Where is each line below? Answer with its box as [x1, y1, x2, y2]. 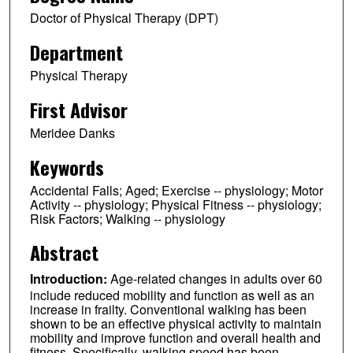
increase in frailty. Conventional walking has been [29, 300, 307, 319]
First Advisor [29, 95, 128, 124]
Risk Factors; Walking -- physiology [29, 209, 225, 228]
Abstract [29, 238, 98, 267]
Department [29, 37, 123, 66]
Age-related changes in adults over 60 [110, 269, 322, 288]
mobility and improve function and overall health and [29, 329, 321, 347]
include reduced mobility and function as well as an [29, 286, 314, 305]
